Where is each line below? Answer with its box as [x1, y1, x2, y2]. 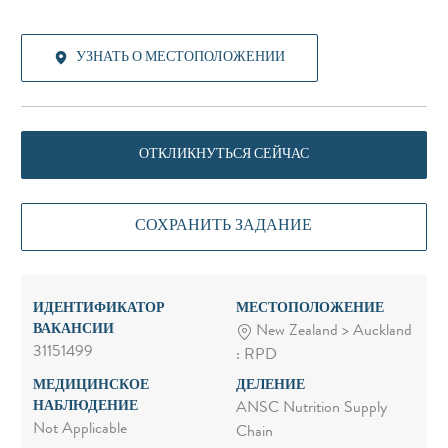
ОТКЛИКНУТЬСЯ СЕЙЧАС [138, 147, 309, 162]
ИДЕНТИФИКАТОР [32, 301, 165, 316]
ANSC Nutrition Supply [235, 401, 387, 418]
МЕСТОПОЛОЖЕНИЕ [235, 301, 384, 316]
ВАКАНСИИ [32, 322, 114, 337]
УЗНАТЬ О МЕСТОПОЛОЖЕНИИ [75, 50, 285, 65]
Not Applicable [32, 422, 127, 439]
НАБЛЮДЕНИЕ [32, 400, 138, 415]
